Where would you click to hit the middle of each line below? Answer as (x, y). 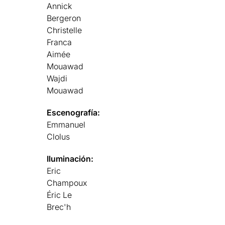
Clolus (59, 136)
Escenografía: (74, 112)
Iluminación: (70, 158)
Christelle (65, 30)
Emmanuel (66, 124)
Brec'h (59, 207)
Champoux (67, 183)
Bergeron (64, 18)
